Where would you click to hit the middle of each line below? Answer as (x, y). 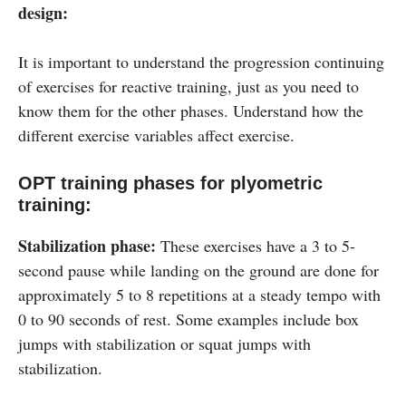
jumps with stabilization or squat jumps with (164, 343)
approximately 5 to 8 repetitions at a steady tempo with (199, 294)
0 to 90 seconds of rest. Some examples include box (188, 319)
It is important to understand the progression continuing (201, 61)
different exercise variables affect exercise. (156, 135)
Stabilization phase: (87, 245)
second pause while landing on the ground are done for (198, 270)
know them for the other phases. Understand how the (191, 110)
